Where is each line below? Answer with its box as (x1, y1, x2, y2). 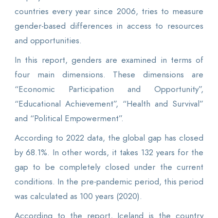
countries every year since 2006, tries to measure (15, 5, 203, 17)
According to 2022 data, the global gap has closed (15, 131, 203, 144)
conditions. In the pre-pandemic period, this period (15, 175, 203, 187)
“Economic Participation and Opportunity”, (15, 83, 203, 95)
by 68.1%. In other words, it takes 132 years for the (15, 146, 203, 158)
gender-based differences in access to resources (15, 19, 203, 32)
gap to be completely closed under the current (15, 161, 203, 173)
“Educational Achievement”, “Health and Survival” (15, 97, 203, 109)
